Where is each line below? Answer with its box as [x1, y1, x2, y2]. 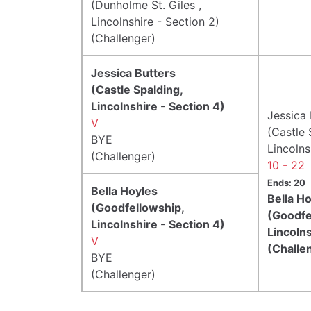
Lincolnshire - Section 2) [91, 14, 219, 28]
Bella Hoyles [91, 183, 158, 198]
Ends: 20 [267, 177, 305, 188]
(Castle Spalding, [91, 82, 183, 96]
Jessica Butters [91, 65, 176, 80]
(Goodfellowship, [91, 200, 184, 215]
